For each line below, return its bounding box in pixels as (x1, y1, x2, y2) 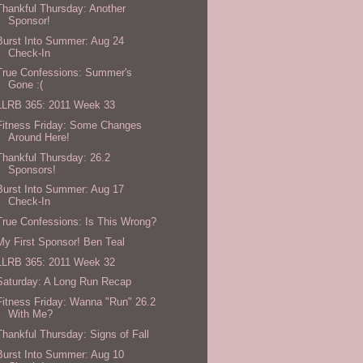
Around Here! (8, 130, 70, 143)
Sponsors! (8, 163, 57, 176)
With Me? (8, 308, 53, 321)
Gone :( (8, 79, 44, 92)
